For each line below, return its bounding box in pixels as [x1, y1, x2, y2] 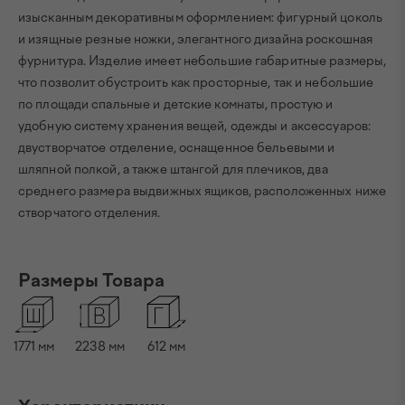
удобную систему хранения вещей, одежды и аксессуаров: [18, 118, 372, 134]
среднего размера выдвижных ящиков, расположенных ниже [18, 184, 387, 199]
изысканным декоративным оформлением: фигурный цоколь [18, 10, 382, 25]
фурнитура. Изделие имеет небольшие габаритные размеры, [18, 53, 387, 69]
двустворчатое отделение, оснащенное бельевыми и [18, 140, 335, 155]
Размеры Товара [18, 269, 165, 291]
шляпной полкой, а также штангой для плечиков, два [18, 162, 328, 177]
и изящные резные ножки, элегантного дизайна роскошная [18, 32, 373, 47]
